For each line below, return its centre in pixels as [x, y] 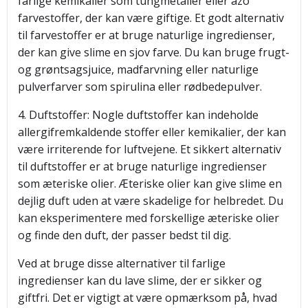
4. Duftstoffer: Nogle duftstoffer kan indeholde [138, 115]
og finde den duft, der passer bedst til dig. [124, 235]
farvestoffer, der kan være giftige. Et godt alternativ [151, 18]
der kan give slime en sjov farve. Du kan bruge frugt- [154, 52]
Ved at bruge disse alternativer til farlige [122, 263]
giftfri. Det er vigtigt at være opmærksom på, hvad [147, 298]
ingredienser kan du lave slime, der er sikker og [140, 280]
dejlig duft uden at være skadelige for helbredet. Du [151, 201]
